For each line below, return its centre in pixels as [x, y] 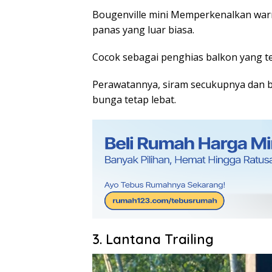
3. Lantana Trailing [153, 239]
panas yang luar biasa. [144, 29]
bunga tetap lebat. [134, 99]
